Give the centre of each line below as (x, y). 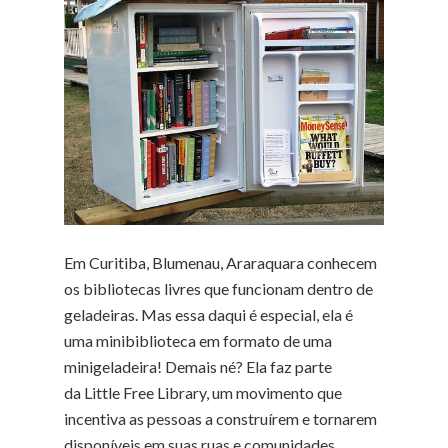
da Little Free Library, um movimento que (203, 392)
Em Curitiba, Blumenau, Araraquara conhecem (220, 262)
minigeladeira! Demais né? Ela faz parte (198, 366)
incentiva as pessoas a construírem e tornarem (220, 418)
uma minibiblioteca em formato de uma (198, 340)
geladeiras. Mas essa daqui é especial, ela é (208, 314)
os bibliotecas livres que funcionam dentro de (218, 288)
